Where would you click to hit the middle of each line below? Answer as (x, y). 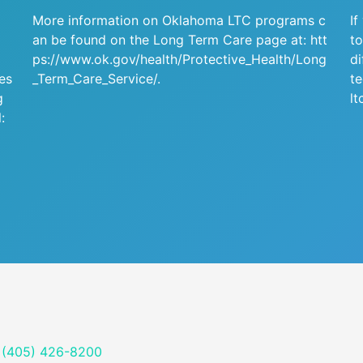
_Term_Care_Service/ (95, 79)
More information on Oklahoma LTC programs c (179, 20)
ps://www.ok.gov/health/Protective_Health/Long (179, 59)
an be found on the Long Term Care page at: (171, 40)
